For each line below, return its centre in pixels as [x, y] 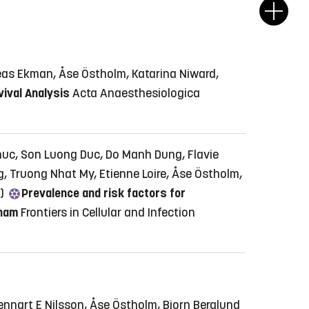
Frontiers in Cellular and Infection [108, 212]
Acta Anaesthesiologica [136, 93]
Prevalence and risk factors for [103, 193]
